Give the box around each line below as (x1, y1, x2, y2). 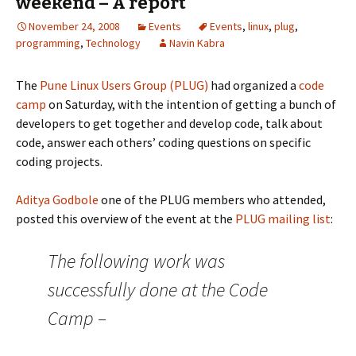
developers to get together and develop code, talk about (16, 115, 323, 131)
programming (16, 36, 80, 50)
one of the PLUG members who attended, (99, 192, 326, 207)
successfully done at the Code (48, 277, 268, 302)
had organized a (208, 77, 299, 93)
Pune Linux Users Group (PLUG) (40, 77, 208, 93)
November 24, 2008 (29, 19, 120, 33)
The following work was (48, 249, 225, 273)
